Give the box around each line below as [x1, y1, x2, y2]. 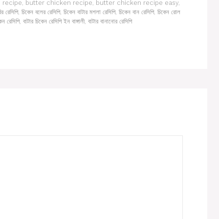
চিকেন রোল [157, 8, 180, 16]
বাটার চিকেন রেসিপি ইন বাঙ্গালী [23, 18, 85, 25]
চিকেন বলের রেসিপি [22, 8, 60, 16]
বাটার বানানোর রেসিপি [88, 18, 132, 25]
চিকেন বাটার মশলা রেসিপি [64, 8, 115, 16]
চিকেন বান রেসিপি [119, 8, 154, 16]
